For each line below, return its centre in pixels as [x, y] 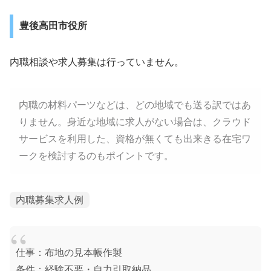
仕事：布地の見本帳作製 [69, 253]
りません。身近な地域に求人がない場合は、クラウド [135, 122]
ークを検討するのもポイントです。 [96, 156]
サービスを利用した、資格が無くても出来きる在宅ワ [135, 139]
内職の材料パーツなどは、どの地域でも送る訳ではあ [135, 105]
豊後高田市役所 [53, 26]
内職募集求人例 [50, 200]
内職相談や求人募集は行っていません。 [97, 62]
